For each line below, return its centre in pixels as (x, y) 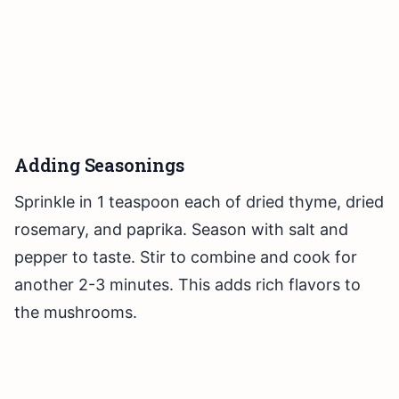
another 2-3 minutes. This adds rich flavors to (187, 285)
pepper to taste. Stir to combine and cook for (186, 257)
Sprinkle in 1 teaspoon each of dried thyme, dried (199, 202)
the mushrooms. (76, 313)
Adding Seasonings (99, 165)
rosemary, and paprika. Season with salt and (181, 230)
